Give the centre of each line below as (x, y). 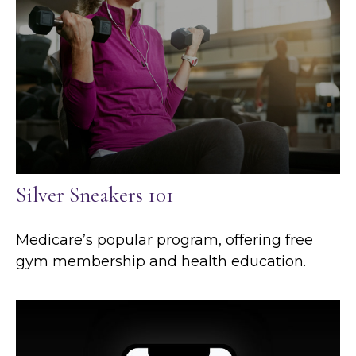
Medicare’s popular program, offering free (164, 240)
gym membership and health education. (161, 261)
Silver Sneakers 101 (95, 195)
